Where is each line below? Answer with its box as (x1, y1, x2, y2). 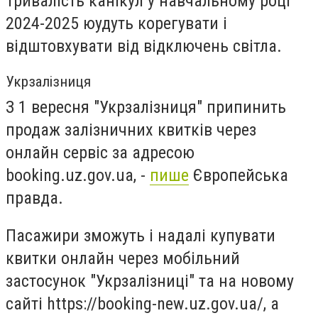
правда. (6, 187, 63, 208)
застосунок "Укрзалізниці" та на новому (6, 271, 294, 292)
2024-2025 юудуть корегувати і (6, 13, 227, 33)
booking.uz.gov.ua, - (6, 165, 150, 185)
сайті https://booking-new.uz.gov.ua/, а (6, 294, 279, 314)
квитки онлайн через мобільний (6, 248, 240, 269)
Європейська (189, 165, 288, 185)
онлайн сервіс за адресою (6, 142, 194, 163)
